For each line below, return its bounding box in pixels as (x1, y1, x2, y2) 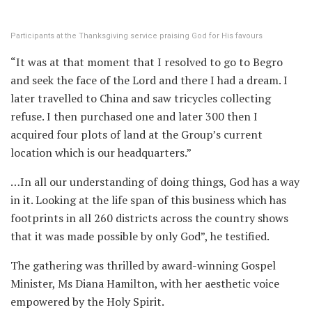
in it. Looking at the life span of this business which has (10, 192, 286, 208)
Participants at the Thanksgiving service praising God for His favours (10, 31, 263, 41)
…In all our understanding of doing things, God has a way (10, 174, 299, 190)
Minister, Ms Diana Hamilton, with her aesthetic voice (10, 276, 279, 292)
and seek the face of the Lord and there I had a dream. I (10, 72, 288, 88)
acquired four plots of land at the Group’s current (10, 127, 263, 143)
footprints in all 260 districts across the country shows (10, 210, 288, 226)
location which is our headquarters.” (10, 145, 192, 161)
